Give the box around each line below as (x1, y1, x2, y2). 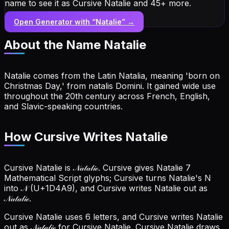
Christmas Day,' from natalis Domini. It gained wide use (4, 80, 216, 91)
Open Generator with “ (14, 17, 96, 26)
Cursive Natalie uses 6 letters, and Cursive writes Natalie (4, 212, 223, 222)
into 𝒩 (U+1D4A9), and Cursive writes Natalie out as (4, 183, 208, 194)
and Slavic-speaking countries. (4, 101, 123, 111)
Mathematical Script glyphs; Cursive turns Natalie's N (4, 173, 211, 184)
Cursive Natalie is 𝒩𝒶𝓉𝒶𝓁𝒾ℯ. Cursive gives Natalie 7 (4, 163, 191, 173)
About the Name (4, 37, 104, 52)
